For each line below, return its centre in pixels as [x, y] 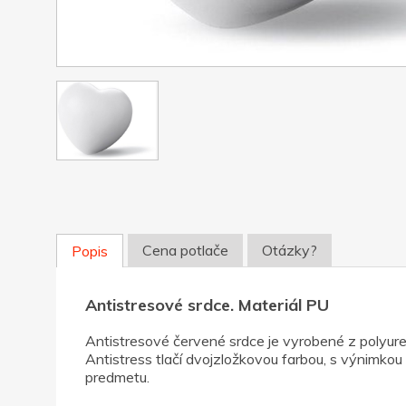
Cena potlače [185, 250]
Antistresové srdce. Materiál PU [207, 304]
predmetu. [117, 377]
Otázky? [290, 250]
